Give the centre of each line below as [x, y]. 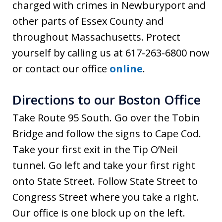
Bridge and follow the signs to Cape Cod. [107, 133]
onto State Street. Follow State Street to [105, 181]
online [126, 68]
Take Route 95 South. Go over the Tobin [106, 117]
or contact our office [61, 68]
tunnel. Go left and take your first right [104, 165]
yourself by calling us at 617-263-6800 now [111, 53]
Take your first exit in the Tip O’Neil [95, 149]
